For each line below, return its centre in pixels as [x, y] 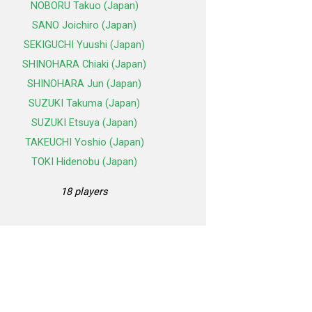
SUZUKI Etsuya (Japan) [84, 123]
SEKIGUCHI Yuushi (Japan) [84, 45]
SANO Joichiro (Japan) [84, 25]
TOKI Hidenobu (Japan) [84, 162]
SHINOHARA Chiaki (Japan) [84, 64]
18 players [84, 192]
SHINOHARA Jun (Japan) [84, 84]
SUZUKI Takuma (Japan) [84, 103]
